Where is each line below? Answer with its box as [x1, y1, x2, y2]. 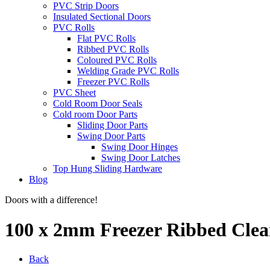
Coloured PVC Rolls [77, 55, 157, 66]
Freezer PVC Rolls [77, 77, 149, 87]
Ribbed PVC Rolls [77, 44, 149, 55]
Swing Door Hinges [101, 142, 178, 152]
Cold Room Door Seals [53, 98, 142, 109]
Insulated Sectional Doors [53, 11, 151, 22]
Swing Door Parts [77, 131, 145, 142]
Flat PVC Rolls [77, 33, 136, 44]
